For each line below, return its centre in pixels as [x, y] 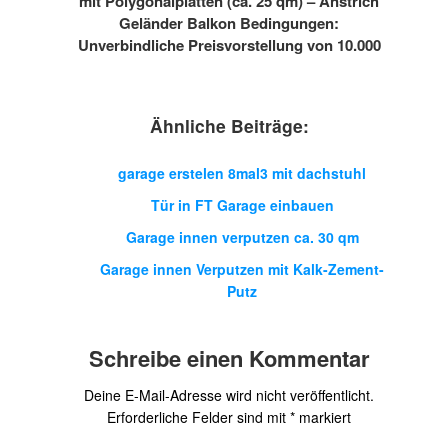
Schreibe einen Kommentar [229, 358]
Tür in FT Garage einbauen [242, 205]
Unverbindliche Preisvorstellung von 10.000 [229, 45]
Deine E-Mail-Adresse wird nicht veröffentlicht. [229, 395]
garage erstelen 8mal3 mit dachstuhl [242, 173]
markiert [323, 417]
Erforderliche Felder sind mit [198, 417]
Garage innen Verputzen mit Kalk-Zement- [242, 269]
